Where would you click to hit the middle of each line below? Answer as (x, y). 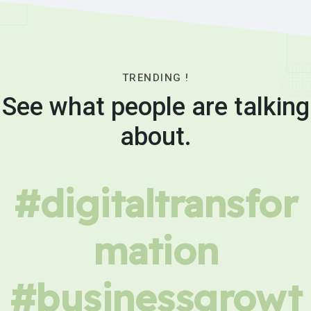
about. (155, 137)
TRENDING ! (155, 78)
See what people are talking (155, 107)
